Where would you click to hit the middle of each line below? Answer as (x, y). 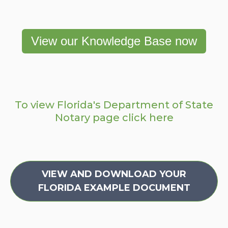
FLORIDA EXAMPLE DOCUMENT (114, 188)
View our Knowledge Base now (114, 41)
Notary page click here (114, 117)
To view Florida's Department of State (114, 105)
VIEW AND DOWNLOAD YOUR (114, 174)
